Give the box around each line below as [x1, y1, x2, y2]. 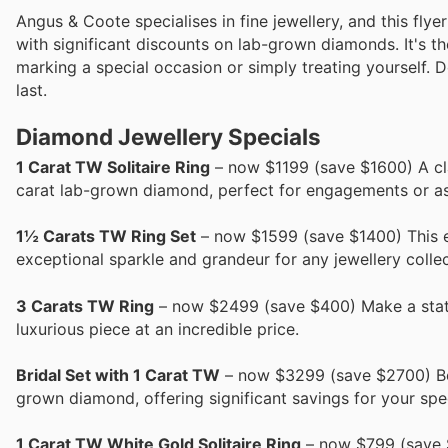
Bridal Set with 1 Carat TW [16, 364, 220, 385]
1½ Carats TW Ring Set [16, 226, 196, 247]
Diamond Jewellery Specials [16, 123, 321, 151]
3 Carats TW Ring [16, 295, 154, 316]
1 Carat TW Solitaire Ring [16, 157, 210, 178]
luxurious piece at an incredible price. [16, 318, 299, 339]
